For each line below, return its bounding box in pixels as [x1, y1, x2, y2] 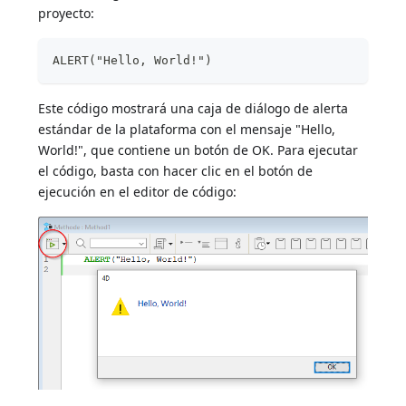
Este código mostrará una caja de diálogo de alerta [38, 100, 349, 118]
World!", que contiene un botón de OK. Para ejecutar [38, 141, 359, 159]
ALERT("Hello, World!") [53, 53, 213, 68]
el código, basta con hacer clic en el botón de [38, 162, 314, 180]
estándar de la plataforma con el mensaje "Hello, [38, 121, 336, 139]
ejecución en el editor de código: [38, 183, 237, 201]
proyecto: [38, 5, 95, 23]
